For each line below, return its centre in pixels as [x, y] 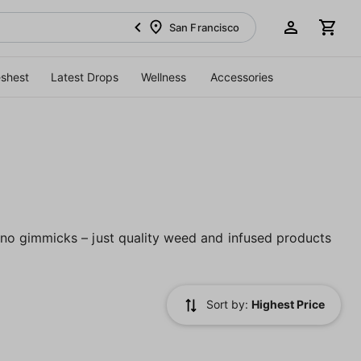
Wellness [163, 77]
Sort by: [229, 304]
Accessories [241, 77]
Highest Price [288, 304]
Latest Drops [84, 77]
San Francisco [204, 27]
